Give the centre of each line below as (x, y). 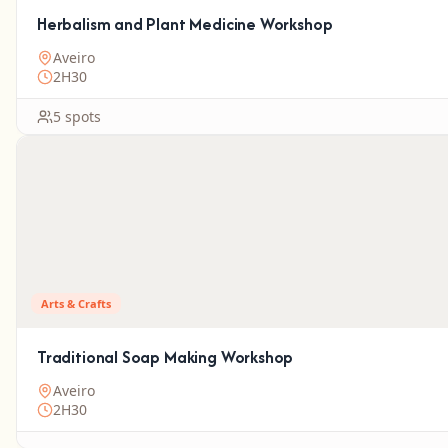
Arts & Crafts (76, 303)
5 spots (77, 116)
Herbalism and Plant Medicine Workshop (185, 24)
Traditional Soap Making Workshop (165, 357)
